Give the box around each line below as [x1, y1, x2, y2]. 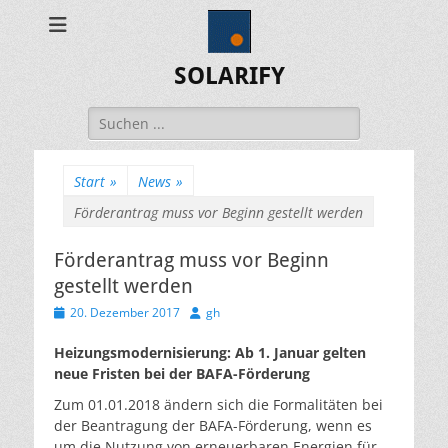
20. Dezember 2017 [70, 304, 180, 321]
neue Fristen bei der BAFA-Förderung [54, 364, 310, 383]
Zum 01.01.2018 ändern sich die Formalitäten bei [54, 395, 383, 414]
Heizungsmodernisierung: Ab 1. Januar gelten [54, 343, 366, 362]
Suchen [87, 107, 137, 126]
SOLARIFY [173, 62, 285, 90]
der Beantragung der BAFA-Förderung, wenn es [54, 416, 372, 435]
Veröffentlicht [53, 303, 128, 320]
